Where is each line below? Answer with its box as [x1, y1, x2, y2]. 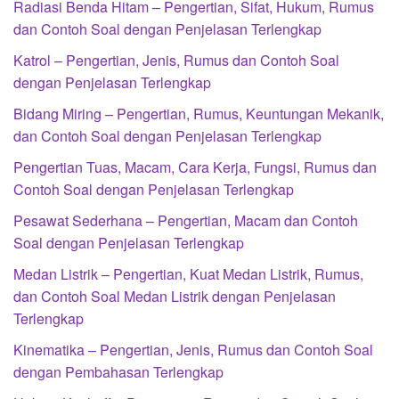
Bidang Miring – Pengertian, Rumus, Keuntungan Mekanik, [13, 103, 384, 125]
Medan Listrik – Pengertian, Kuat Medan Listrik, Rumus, [13, 264, 363, 285]
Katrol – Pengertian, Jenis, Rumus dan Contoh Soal [13, 50, 339, 71]
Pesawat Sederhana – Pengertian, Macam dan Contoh [13, 210, 358, 232]
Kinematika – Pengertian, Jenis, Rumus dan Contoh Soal [13, 339, 373, 361]
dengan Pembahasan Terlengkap [13, 362, 224, 383]
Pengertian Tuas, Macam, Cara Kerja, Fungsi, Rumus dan [13, 157, 377, 178]
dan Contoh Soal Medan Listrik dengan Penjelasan [13, 286, 336, 307]
